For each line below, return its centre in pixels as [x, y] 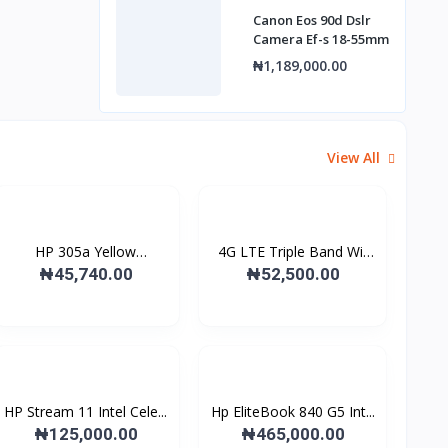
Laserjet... [85, 272]
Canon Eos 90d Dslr [311, 20]
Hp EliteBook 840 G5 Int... [292, 411]
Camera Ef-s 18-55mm [320, 39]
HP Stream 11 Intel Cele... [86, 411]
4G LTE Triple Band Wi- [292, 251]
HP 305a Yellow [86, 251]
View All [355, 157]
